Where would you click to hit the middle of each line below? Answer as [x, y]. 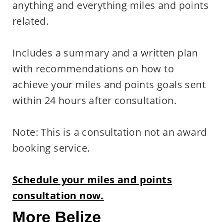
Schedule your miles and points [92, 179]
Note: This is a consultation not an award [110, 132]
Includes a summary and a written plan [105, 53]
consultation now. [58, 195]
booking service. [51, 148]
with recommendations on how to [93, 68]
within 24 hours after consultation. [94, 100]
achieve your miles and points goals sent [109, 84]
